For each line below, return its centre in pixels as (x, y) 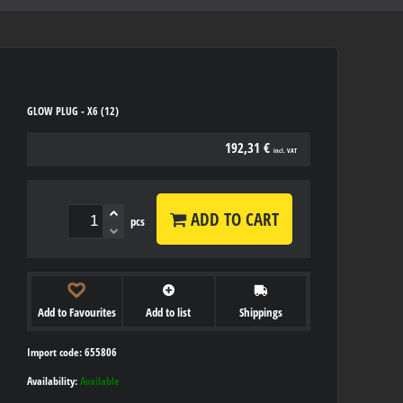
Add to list (169, 312)
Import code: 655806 (72, 352)
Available (100, 381)
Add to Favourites (76, 312)
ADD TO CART (233, 219)
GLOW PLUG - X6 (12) (73, 111)
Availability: (54, 381)
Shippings (260, 312)
